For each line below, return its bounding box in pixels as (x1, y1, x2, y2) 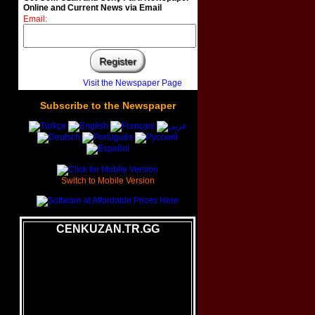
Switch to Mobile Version (60, 176, 155, 186)
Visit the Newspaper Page (82, 78, 182, 88)
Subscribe (39, 100, 91, 112)
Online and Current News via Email (22, 3, 162, 13)
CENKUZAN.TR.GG (56, 223, 160, 236)
